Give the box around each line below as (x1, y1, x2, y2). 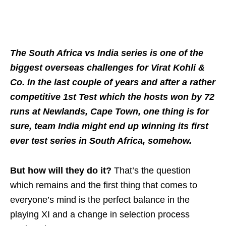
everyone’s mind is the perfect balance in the (10, 195, 190, 205)
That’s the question (111, 165, 191, 176)
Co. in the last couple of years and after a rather (10, 77, 215, 88)
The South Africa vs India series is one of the (10, 48, 203, 59)
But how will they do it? (10, 165, 111, 176)
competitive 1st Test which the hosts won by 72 (10, 92, 214, 102)
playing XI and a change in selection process (10, 209, 190, 220)
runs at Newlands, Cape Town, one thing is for (10, 106, 209, 117)
